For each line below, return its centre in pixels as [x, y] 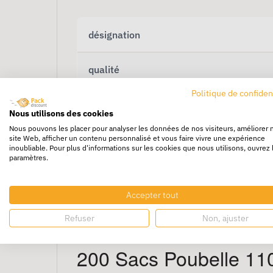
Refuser [79, 218]
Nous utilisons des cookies [61, 113]
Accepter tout [152, 195]
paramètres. [29, 157]
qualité [104, 70]
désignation [114, 35]
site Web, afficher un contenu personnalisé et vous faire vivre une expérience [137, 138]
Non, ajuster [225, 218]
